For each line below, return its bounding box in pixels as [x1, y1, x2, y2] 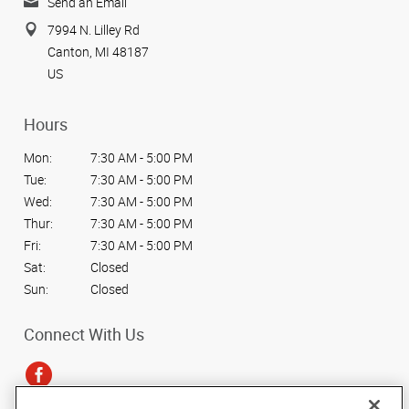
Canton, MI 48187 [47, 43, 149, 61]
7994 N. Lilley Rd [47, 21, 140, 39]
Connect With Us [24, 322, 144, 345]
